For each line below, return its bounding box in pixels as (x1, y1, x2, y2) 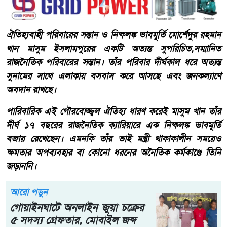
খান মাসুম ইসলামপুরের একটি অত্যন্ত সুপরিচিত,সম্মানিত (6, 42, 221, 55)
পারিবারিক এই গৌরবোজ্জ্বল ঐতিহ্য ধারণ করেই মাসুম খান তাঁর (6, 105, 221, 118)
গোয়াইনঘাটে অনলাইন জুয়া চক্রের (10, 200, 144, 214)
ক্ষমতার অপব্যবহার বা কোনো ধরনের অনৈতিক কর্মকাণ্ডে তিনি (6, 146, 221, 159)
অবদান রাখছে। (6, 83, 56, 96)
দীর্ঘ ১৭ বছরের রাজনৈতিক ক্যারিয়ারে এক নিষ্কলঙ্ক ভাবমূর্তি (6, 119, 221, 131)
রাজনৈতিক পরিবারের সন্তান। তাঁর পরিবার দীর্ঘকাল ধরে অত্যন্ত (6, 56, 221, 68)
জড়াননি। (6, 160, 39, 172)
